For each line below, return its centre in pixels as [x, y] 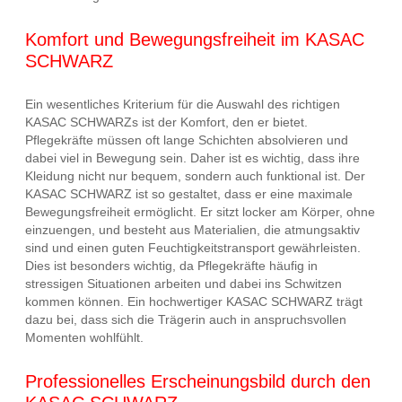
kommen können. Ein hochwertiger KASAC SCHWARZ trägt [194, 302]
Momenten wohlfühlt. [84, 338]
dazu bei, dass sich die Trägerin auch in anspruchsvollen [186, 320]
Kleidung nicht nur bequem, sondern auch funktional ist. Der [195, 176]
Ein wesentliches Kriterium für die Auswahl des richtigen [183, 105]
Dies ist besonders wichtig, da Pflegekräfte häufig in [171, 266]
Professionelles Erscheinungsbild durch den [198, 381]
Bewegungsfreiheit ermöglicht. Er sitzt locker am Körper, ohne [200, 212]
